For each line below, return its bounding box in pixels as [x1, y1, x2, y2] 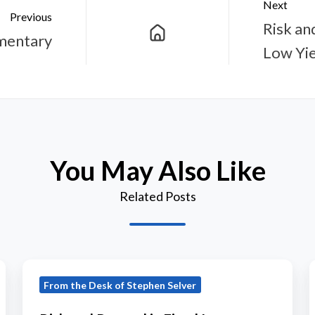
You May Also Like [49, 155, 266, 187]
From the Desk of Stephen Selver [44, 278, 197, 291]
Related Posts [119, 188, 196, 205]
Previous [10, 10, 52, 24]
